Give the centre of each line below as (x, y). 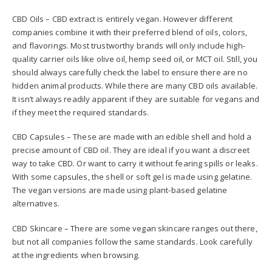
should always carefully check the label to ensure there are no (130, 72)
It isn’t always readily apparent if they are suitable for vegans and (136, 99)
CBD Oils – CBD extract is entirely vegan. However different (123, 19)
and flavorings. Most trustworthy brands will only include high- (129, 45)
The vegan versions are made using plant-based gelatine (120, 190)
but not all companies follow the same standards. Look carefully (132, 241)
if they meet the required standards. (81, 112)
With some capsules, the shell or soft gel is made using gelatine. (132, 177)
